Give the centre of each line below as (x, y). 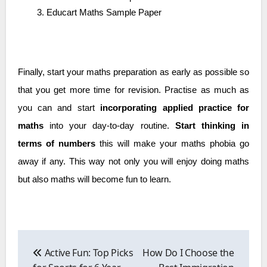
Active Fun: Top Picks (88, 253)
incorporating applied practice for (175, 108)
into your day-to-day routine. (106, 125)
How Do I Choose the (188, 253)
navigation (49, 252)
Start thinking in (209, 125)
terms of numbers (56, 143)
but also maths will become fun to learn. (94, 179)
